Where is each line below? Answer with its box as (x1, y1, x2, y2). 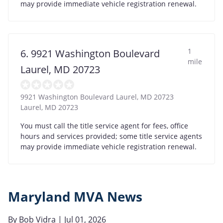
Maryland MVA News (8, 188, 142, 206)
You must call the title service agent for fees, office (20, 120, 188, 130)
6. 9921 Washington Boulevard (20, 46, 160, 60)
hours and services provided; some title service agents (20, 131, 202, 141)
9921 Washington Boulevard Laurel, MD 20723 (20, 92, 174, 102)
